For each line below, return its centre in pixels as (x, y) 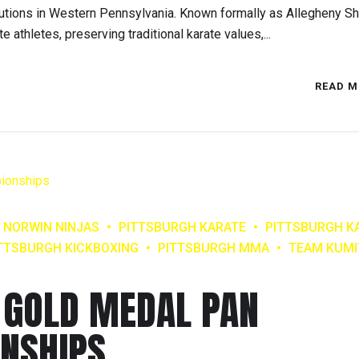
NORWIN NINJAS (51, 227)
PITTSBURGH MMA (214, 248)
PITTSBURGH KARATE (182, 227)
